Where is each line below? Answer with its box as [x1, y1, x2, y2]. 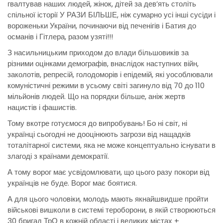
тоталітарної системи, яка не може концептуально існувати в [7, 140, 216, 151]
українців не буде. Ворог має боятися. [7, 178, 137, 189]
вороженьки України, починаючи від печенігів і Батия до [7, 20, 196, 31]
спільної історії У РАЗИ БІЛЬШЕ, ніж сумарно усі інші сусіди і [7, 9, 216, 20]
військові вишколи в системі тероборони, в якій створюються [7, 205, 216, 216]
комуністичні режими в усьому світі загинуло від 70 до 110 [7, 80, 205, 91]
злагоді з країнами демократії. [7, 151, 109, 162]
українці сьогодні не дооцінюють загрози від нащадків [7, 129, 191, 140]
